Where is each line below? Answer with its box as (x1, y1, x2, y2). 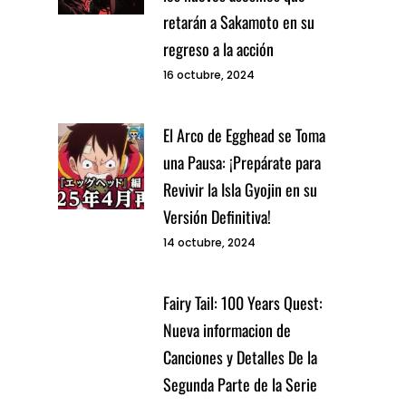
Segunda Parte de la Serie (163, 372, 317, 397)
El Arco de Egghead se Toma (163, 123, 325, 148)
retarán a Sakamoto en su (163, 10, 314, 34)
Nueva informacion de (163, 318, 291, 343)
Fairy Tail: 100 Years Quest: (163, 291, 323, 315)
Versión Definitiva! (163, 205, 271, 229)
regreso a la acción (163, 37, 274, 62)
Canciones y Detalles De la (163, 345, 317, 370)
